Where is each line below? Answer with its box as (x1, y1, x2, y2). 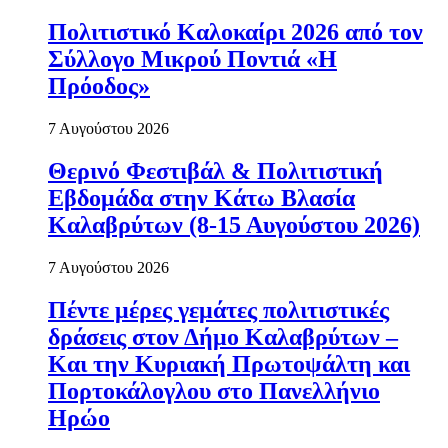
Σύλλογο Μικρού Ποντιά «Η (48, 45, 337, 72)
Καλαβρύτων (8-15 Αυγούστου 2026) (48, 211, 420, 238)
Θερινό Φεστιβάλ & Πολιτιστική (48, 157, 383, 184)
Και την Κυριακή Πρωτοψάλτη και (48, 350, 410, 377)
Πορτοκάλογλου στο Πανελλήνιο (48, 377, 380, 404)
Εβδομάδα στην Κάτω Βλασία (48, 184, 355, 211)
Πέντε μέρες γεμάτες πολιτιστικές (48, 296, 389, 323)
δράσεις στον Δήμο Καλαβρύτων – (48, 323, 398, 350)
